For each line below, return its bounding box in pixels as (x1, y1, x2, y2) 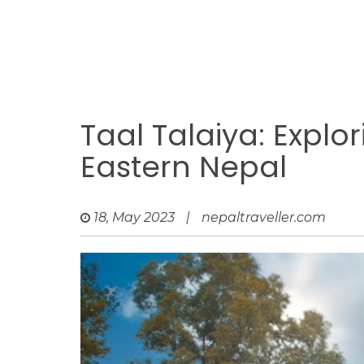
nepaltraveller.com (201, 210, 326, 225)
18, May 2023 (93, 210, 175, 225)
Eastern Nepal (80, 146, 287, 188)
